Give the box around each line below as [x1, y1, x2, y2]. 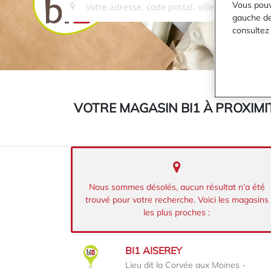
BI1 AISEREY [125, 244, 182, 256]
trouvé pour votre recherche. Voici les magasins [85, 194, 269, 205]
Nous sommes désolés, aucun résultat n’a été [88, 181, 265, 192]
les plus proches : [143, 207, 210, 218]
